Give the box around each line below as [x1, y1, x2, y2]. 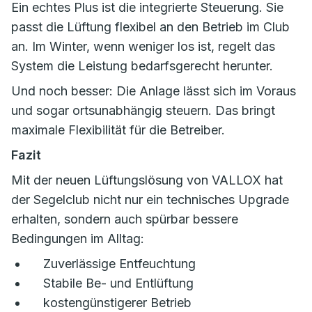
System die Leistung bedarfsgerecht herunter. [11, 58, 273, 73]
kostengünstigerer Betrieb [43, 295, 192, 310]
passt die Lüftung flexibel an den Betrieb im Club [11, 19, 290, 34]
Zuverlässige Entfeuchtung [43, 256, 196, 271]
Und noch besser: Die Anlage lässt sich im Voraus [11, 84, 296, 98]
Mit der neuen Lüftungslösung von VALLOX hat [11, 173, 283, 187]
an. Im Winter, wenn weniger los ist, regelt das [11, 39, 275, 54]
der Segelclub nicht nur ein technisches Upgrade [11, 192, 289, 207]
